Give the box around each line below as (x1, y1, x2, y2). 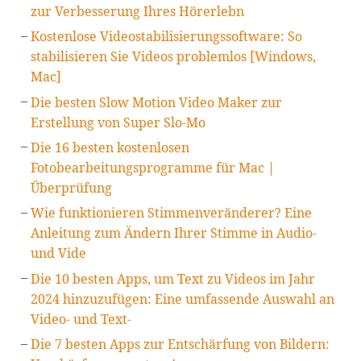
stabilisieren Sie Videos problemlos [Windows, (31, 48, 317, 66)
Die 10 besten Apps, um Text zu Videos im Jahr (31, 269, 316, 288)
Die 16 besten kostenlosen (31, 139, 190, 157)
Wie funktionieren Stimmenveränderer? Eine (31, 204, 313, 222)
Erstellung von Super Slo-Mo (31, 113, 206, 131)
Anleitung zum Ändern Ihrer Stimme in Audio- (31, 224, 317, 243)
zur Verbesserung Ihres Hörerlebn (31, 2, 245, 20)
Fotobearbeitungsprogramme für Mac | (31, 159, 276, 177)
